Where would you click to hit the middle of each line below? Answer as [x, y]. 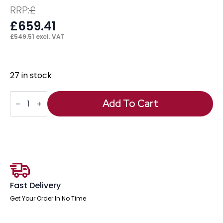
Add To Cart [130, 104]
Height [23, 110]
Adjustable [31, 118]
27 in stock [31, 75]
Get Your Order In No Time [48, 198]
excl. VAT [50, 36]
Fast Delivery [35, 185]
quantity [27, 134]
